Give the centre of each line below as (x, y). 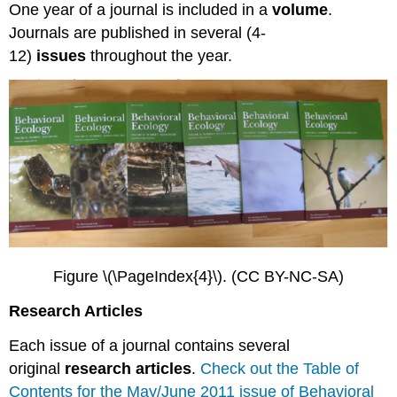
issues (64, 55)
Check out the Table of (280, 369)
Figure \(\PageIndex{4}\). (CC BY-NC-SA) (198, 277)
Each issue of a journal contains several (150, 346)
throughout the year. (164, 55)
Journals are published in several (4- (138, 32)
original (37, 369)
